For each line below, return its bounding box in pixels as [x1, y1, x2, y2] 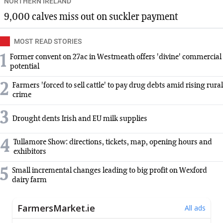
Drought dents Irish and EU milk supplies [12, 114, 147, 123]
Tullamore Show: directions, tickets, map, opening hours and [13, 138, 212, 147]
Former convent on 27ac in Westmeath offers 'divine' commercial [10, 53, 222, 62]
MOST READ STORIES [14, 37, 82, 46]
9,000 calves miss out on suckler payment [4, 12, 178, 22]
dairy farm [12, 176, 47, 185]
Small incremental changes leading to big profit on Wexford [12, 167, 207, 175]
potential [10, 63, 39, 71]
